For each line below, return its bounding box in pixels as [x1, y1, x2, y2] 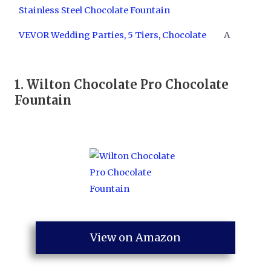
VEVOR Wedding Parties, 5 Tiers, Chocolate [18, 29, 206, 41]
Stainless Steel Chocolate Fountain [18, 4, 170, 16]
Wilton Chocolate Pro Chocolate [27, 76, 229, 92]
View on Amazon [90, 230, 181, 245]
